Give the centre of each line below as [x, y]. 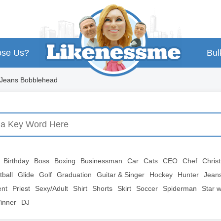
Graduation [74, 175]
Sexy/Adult [52, 188]
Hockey [161, 175]
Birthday [16, 161]
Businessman [101, 161]
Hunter [188, 175]
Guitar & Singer [121, 175]
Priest [21, 188]
